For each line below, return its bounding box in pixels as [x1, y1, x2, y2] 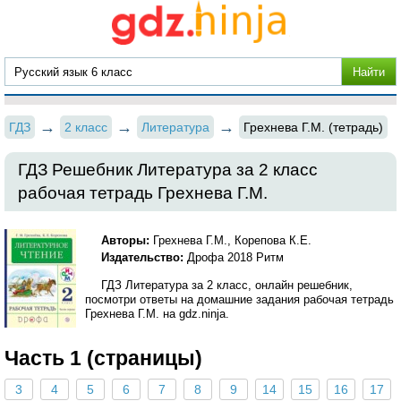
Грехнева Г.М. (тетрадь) [243, 120, 383, 134]
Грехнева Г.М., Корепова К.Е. [149, 234, 312, 247]
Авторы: [101, 234, 150, 247]
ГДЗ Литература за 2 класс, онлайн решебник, [101, 278, 354, 292]
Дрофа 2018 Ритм [187, 251, 285, 264]
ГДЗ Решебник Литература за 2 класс [18, 160, 318, 179]
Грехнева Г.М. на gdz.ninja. [85, 307, 229, 320]
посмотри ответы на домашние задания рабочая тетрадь [85, 293, 394, 306]
